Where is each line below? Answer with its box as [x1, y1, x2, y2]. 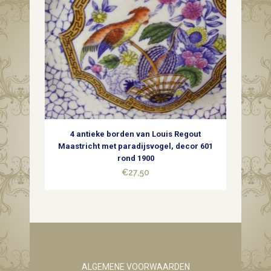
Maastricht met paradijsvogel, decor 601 [58, 142, 213, 151]
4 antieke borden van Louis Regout [70, 129, 201, 139]
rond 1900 [117, 154, 154, 163]
